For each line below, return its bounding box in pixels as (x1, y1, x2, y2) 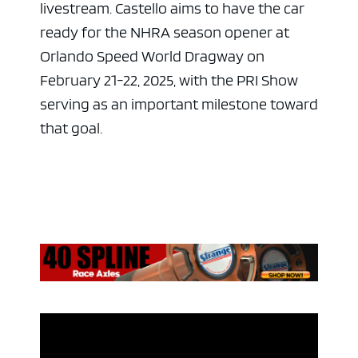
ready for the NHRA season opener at (40, 22, 289, 42)
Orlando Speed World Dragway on (40, 46, 265, 66)
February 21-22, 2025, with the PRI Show (40, 70, 298, 90)
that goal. (40, 118, 102, 138)
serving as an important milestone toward (40, 94, 318, 114)
